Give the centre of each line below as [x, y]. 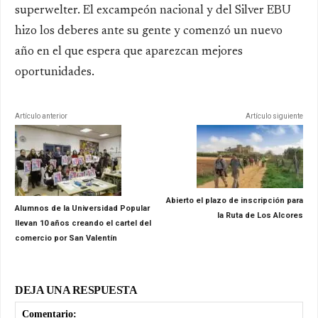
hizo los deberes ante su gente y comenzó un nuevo [149, 31]
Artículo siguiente [274, 116]
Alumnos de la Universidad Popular [82, 208]
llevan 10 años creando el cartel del [83, 223]
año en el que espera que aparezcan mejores [129, 52]
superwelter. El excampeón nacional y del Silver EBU [153, 11]
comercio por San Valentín [66, 238]
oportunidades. [55, 72]
